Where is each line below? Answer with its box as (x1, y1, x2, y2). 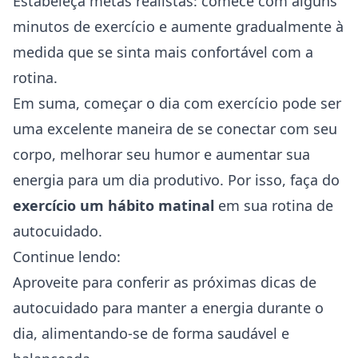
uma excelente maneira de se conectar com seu (13, 119, 337, 138)
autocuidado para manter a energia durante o (13, 298, 324, 317)
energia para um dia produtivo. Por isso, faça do (13, 170, 340, 189)
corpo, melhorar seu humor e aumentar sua (13, 145, 310, 164)
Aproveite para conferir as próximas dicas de (13, 272, 316, 292)
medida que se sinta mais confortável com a (13, 42, 313, 62)
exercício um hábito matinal (13, 196, 214, 215)
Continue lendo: (13, 247, 121, 266)
